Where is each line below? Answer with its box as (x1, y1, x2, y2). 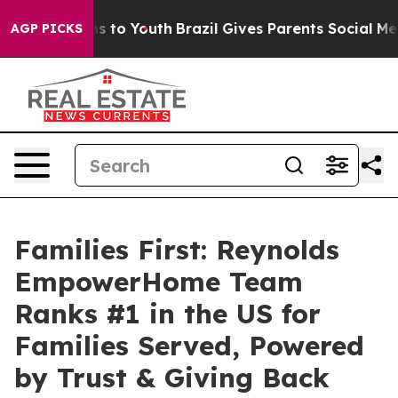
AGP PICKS (11, 20, 83, 36)
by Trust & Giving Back (14, 361, 330, 394)
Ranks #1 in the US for (14, 297, 321, 330)
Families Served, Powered (14, 329, 364, 362)
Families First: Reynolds (14, 233, 339, 267)
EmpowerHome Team (14, 265, 303, 298)
